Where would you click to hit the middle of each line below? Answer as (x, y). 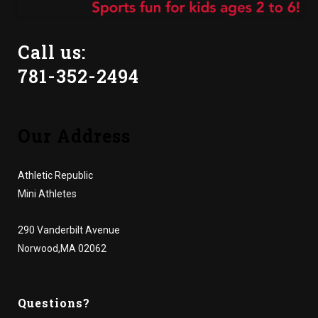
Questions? (54, 303)
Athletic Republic (55, 176)
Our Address (74, 136)
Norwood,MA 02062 (62, 249)
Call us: (52, 53)
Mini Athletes (47, 194)
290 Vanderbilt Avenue (69, 230)
